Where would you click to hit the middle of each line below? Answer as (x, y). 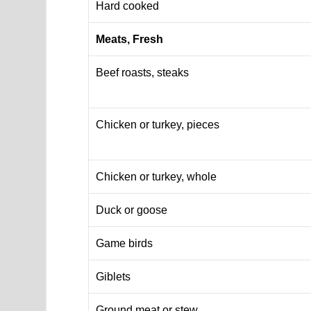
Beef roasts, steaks (143, 72)
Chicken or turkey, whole (157, 176)
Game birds (125, 243)
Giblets (114, 276)
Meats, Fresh (130, 39)
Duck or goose (132, 210)
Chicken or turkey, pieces (158, 124)
